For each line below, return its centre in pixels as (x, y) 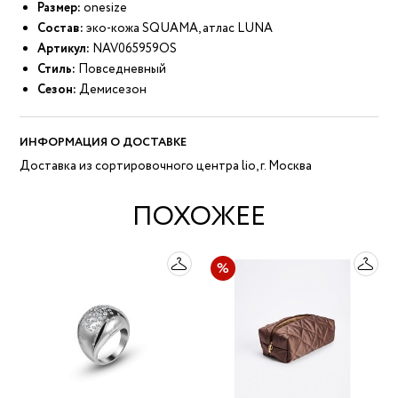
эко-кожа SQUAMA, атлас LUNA (179, 29)
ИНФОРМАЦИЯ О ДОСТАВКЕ (103, 143)
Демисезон (112, 90)
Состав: (61, 29)
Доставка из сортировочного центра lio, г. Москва (166, 167)
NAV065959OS (135, 49)
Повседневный (121, 70)
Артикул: (64, 49)
